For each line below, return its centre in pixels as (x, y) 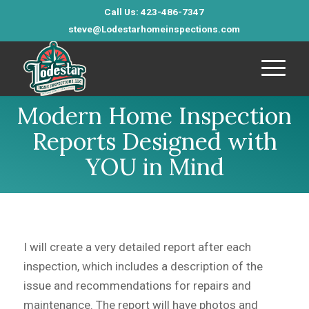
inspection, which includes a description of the (143, 267)
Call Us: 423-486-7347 (154, 12)
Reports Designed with (154, 141)
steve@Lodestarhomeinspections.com (154, 29)
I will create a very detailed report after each (137, 247)
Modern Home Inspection (154, 116)
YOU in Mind (154, 167)
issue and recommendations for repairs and (137, 286)
